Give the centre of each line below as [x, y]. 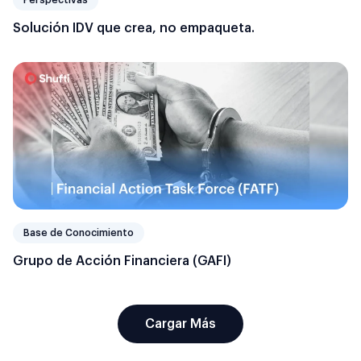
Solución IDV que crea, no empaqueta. [134, 29]
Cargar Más [180, 324]
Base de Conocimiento [79, 233]
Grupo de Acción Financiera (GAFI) [122, 261]
